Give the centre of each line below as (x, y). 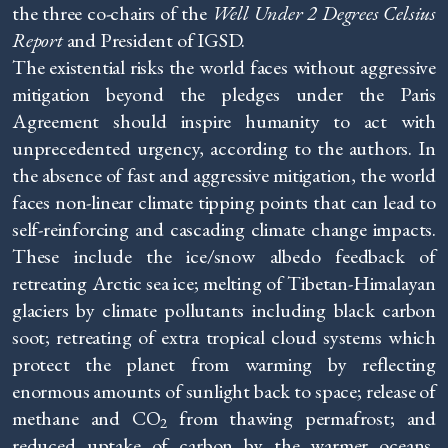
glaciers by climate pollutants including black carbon (224, 309)
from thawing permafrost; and (302, 417)
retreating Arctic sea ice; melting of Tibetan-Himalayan (224, 282)
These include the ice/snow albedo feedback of (224, 255)
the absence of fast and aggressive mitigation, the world (224, 174)
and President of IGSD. (154, 39)
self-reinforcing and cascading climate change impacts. (224, 228)
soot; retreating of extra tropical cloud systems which (224, 336)
